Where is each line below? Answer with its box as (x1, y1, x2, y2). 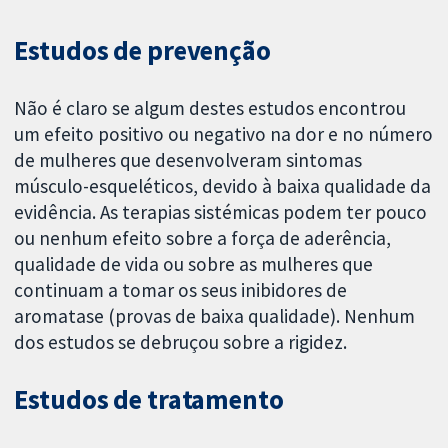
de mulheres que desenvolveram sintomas (14, 147, 363, 172)
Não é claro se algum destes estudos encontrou (14, 95, 407, 120)
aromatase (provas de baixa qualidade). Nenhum (14, 303, 416, 328)
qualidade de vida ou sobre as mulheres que (14, 251, 374, 276)
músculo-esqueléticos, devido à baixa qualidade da (14, 173, 432, 198)
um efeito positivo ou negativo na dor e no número (14, 121, 434, 146)
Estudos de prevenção (14, 33, 271, 67)
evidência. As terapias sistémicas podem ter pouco (14, 199, 428, 224)
